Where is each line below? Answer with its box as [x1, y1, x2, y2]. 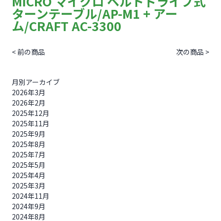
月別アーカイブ [12, 77, 60, 87]
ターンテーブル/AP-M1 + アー [12, 4, 178, 22]
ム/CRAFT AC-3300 [12, 17, 121, 35]
